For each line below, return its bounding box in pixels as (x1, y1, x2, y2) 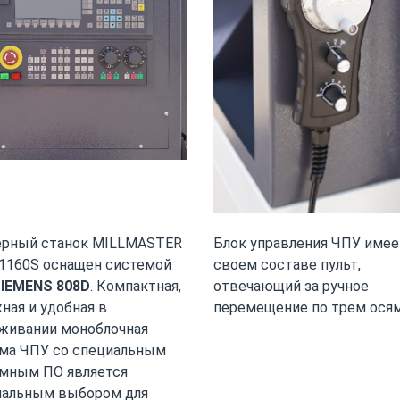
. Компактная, (90, 278, 181, 296)
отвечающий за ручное (213, 278, 369, 296)
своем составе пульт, (213, 256, 361, 274)
